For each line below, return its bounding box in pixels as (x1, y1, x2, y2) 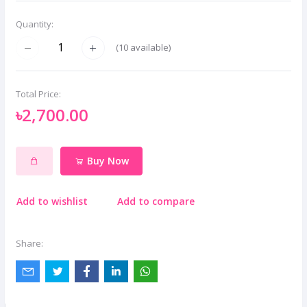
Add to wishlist (16, 194, 88, 208)
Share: (16, 237, 43, 250)
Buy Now (84, 154, 129, 168)
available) (128, 41, 171, 54)
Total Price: (16, 87, 61, 100)
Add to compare (117, 194, 195, 208)
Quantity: (16, 17, 53, 30)
